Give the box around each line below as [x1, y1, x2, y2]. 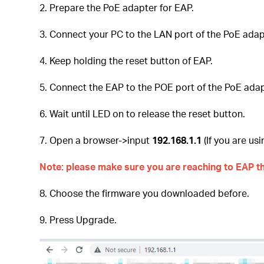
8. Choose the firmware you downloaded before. [39, 187, 250, 200]
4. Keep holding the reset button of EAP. [39, 54, 213, 67]
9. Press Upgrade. [39, 213, 117, 226]
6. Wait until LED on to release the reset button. [39, 107, 246, 120]
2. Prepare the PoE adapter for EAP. [39, 1, 194, 14]
